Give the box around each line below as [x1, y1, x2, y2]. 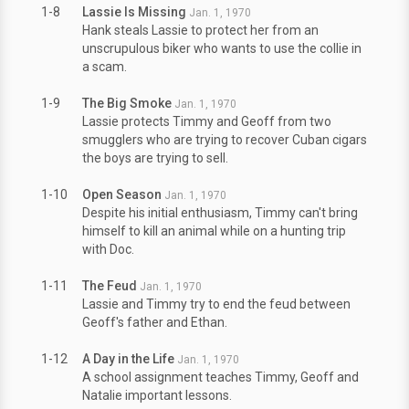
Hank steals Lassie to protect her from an [82, 23, 319, 37]
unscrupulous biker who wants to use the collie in [82, 41, 362, 56]
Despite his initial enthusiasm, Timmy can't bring [82, 205, 358, 220]
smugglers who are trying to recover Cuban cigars [82, 132, 367, 147]
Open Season [82, 187, 162, 202]
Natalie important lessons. [82, 388, 232, 403]
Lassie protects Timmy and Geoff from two [82, 114, 331, 129]
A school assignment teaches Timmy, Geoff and [82, 370, 359, 384]
